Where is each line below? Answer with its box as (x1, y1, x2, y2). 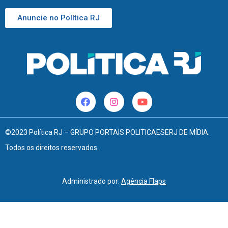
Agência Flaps (121, 177, 166, 185)
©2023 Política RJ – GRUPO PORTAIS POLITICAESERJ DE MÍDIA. (5, 128, 210, 136)
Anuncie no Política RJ (17, 13, 100, 23)
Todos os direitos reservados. (5, 143, 99, 152)
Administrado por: (62, 177, 121, 185)
